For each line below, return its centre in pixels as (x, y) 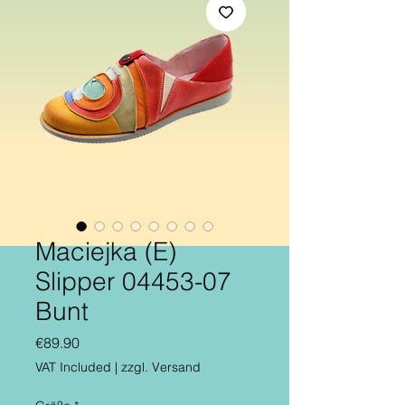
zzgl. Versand (161, 367)
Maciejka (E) (106, 251)
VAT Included (73, 367)
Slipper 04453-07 (133, 281)
